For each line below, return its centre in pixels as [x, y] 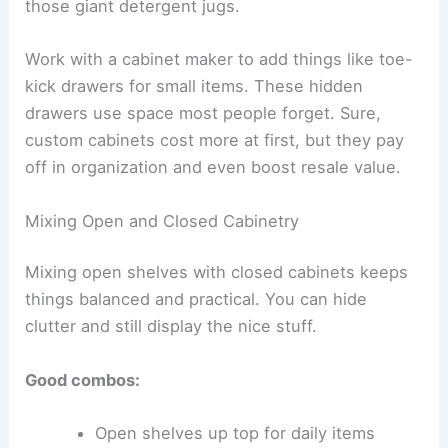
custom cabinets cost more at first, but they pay [215, 140]
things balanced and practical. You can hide [196, 299]
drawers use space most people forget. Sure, [203, 113]
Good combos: [83, 379]
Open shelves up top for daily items [234, 432]
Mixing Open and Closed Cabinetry [162, 220]
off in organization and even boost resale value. [213, 167]
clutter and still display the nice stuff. [171, 326]
